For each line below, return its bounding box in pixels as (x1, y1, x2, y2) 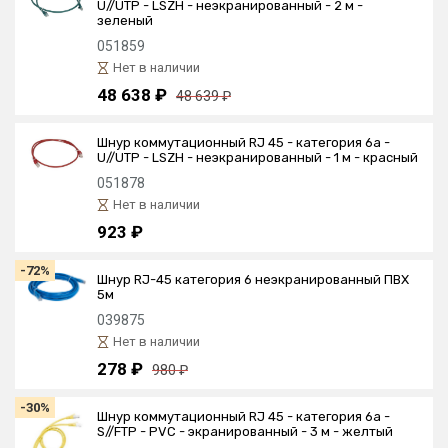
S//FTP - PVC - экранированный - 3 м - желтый (97, 424, 393, 439)
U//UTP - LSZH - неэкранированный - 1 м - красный (97, 150, 418, 165)
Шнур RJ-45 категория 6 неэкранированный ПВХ (97, 272, 409, 287)
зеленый (97, 13, 153, 28)
